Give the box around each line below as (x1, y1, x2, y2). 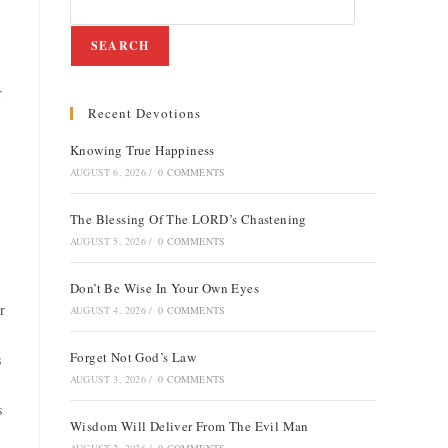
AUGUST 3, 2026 (70, 372, 146, 386)
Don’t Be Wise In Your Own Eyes (70, 279, 259, 297)
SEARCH (91, 37, 150, 54)
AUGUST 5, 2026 (70, 234, 146, 248)
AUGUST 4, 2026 (70, 303, 146, 317)
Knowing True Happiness (70, 141, 215, 159)
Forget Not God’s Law (70, 348, 196, 366)
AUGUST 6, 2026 (70, 165, 146, 179)
